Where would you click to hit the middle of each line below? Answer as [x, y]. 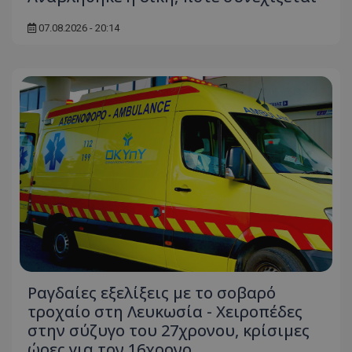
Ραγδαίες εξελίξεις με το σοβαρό [152, 292]
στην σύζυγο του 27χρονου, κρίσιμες [169, 330]
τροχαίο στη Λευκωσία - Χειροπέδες [165, 311]
